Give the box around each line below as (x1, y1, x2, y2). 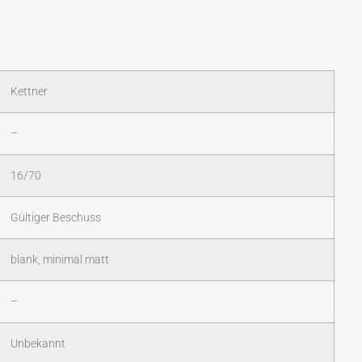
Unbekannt (11, 337, 65, 351)
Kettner (11, 85, 48, 99)
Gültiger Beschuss (11, 211, 101, 225)
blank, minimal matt (11, 253, 109, 267)
